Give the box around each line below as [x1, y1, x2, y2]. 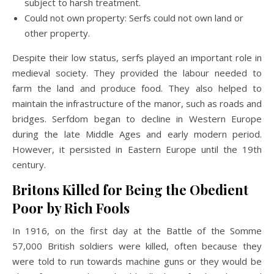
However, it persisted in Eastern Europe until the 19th [12, 143, 262, 155]
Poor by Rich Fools [12, 198, 130, 217]
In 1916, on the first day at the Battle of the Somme [12, 224, 262, 237]
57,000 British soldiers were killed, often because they [12, 239, 262, 252]
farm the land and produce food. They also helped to [12, 81, 262, 94]
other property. [24, 26, 90, 39]
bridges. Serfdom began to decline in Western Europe [12, 112, 262, 125]
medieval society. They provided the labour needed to [12, 66, 262, 79]
